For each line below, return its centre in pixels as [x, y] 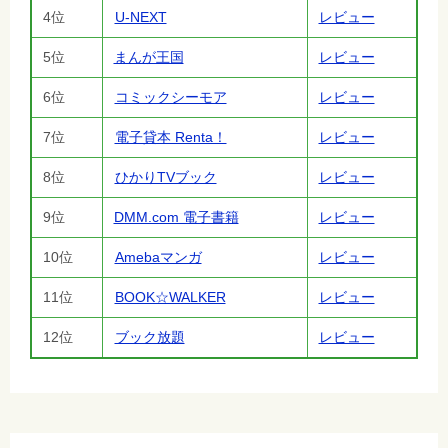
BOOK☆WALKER [170, 297]
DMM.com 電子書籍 [176, 217]
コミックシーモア [170, 97]
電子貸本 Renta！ [170, 137]
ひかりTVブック [165, 177]
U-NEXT [140, 17]
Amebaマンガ [158, 257]
